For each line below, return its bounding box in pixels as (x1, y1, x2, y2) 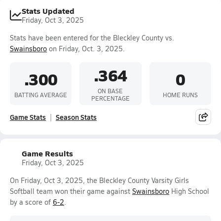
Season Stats (56, 112, 97, 122)
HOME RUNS (162, 90, 198, 99)
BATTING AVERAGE (14, 90, 68, 99)
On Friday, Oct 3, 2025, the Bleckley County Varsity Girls (10, 176, 189, 185)
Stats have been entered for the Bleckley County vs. (10, 33, 174, 42)
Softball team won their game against (10, 186, 132, 196)
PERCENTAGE (91, 94, 130, 102)
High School (169, 186, 209, 196)
